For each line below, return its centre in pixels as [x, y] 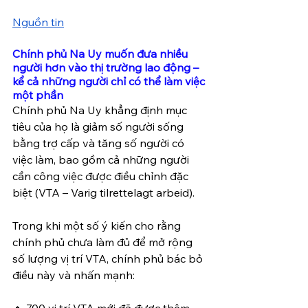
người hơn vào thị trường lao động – [107, 67]
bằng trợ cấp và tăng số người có [100, 143]
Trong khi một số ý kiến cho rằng [98, 225]
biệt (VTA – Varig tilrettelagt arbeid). [103, 192]
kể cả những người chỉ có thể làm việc [110, 81]
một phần [38, 95]
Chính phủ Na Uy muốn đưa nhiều [101, 53]
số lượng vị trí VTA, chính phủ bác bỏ [109, 258]
